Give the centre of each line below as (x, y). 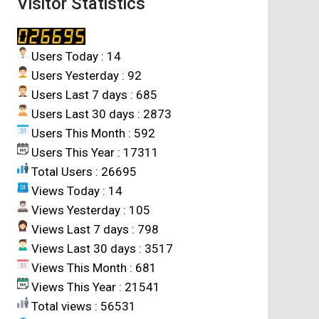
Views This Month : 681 (92, 267)
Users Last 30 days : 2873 (100, 114)
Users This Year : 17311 (93, 152)
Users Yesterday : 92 (85, 75)
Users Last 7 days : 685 (93, 94)
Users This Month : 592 (91, 133)
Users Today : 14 (74, 56)
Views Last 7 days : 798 (93, 229)
